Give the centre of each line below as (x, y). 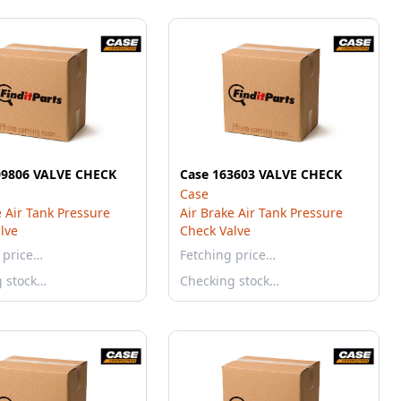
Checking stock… (230, 281)
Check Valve (215, 230)
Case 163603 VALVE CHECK (261, 174)
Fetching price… (228, 255)
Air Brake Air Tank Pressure (261, 213)
